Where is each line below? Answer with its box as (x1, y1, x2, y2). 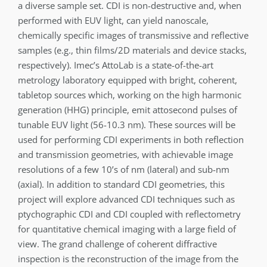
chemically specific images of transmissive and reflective (17, 29, 249, 41)
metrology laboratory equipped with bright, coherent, (17, 74, 237, 86)
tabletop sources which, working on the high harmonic (17, 89, 241, 101)
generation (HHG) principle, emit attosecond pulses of (17, 104, 237, 116)
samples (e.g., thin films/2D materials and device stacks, (17, 44, 247, 56)
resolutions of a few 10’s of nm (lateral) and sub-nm (17, 163, 229, 175)
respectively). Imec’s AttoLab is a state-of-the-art (17, 59, 213, 71)
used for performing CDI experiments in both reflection (17, 133, 244, 145)
